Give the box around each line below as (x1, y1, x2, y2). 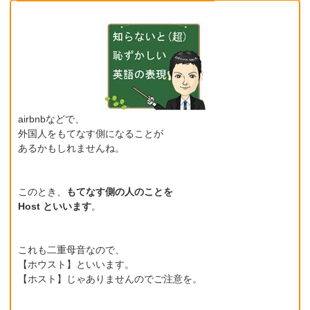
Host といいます (18, 201, 92, 212)
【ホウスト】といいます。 (18, 259, 135, 271)
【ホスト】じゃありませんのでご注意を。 (18, 273, 203, 285)
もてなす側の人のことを (66, 186, 174, 198)
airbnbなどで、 (18, 113, 85, 125)
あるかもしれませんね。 (18, 143, 125, 154)
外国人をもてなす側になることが (18, 128, 164, 140)
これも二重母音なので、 (18, 244, 125, 256)
